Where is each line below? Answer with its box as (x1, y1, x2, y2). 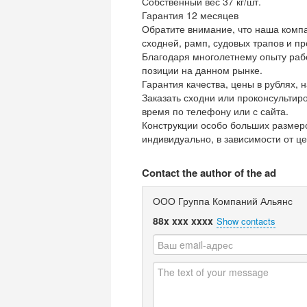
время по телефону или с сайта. (142, 104, 288, 118)
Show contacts (217, 214, 275, 228)
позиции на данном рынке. (142, 63, 262, 77)
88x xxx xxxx (153, 214, 213, 228)
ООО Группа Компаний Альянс (153, 194, 293, 208)
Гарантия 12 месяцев (142, 8, 238, 22)
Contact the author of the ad (142, 165, 276, 180)
